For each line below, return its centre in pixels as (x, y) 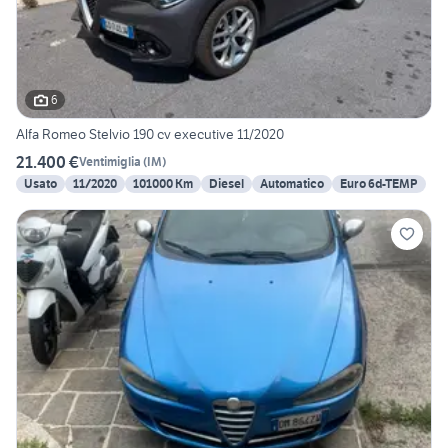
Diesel (226, 183)
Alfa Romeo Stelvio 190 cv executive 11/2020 (150, 133)
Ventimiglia (110, 162)
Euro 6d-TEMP (379, 183)
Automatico (292, 183)
